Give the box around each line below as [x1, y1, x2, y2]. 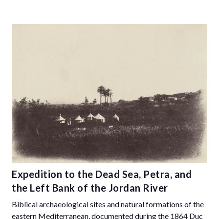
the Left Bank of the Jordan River [12, 181, 168, 194]
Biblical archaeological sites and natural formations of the [12, 199, 204, 209]
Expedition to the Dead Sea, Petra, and [12, 168, 192, 180]
